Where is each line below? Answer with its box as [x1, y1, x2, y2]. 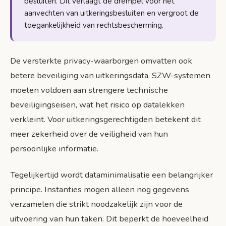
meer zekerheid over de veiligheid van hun [10, 128, 168, 140]
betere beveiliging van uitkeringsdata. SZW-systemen [10, 69, 210, 81]
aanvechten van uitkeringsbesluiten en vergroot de [24, 8, 199, 18]
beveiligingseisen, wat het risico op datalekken [10, 98, 185, 110]
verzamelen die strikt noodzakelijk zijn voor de [10, 198, 183, 210]
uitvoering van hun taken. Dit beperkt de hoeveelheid [10, 212, 208, 224]
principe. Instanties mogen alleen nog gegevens [10, 183, 189, 195]
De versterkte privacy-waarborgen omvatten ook [10, 54, 192, 67]
